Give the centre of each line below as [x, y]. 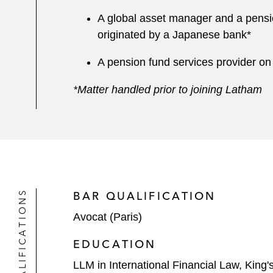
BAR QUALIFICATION [145, 196]
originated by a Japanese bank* [176, 35]
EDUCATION [115, 244]
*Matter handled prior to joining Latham [168, 90]
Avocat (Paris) [108, 217]
